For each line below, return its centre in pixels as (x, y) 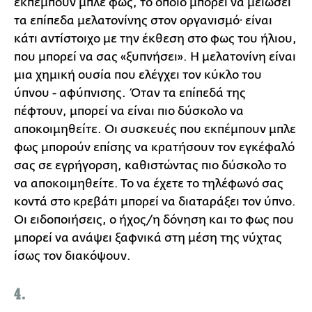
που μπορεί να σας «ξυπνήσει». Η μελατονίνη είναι (155, 57)
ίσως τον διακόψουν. (72, 256)
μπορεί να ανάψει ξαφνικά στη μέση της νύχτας (148, 238)
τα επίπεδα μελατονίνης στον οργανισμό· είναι (143, 21)
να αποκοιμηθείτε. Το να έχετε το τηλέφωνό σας (149, 184)
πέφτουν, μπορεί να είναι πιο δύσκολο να (129, 111)
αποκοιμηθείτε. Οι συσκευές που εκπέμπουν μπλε (155, 129)
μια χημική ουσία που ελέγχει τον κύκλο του (138, 75)
